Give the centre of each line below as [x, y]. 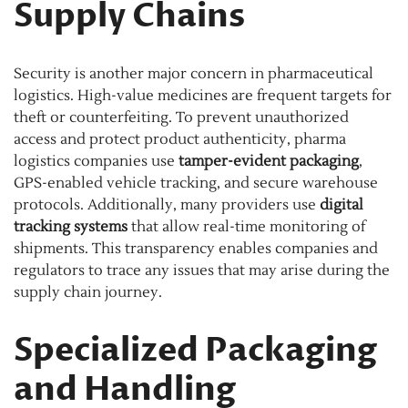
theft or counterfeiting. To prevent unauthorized [181, 118]
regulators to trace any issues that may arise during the [202, 271]
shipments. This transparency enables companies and [196, 249]
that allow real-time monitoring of [246, 227]
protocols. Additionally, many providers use [167, 205]
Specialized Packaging [195, 350]
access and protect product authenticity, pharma [180, 140]
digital [342, 205]
